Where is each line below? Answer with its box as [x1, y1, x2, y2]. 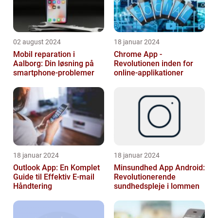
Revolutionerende [114, 172, 176, 182]
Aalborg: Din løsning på [13, 59, 94, 69]
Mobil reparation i [13, 50, 75, 59]
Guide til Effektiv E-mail [13, 172, 94, 182]
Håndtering [13, 182, 52, 191]
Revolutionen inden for [114, 59, 193, 69]
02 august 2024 [13, 38, 61, 46]
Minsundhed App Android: [114, 163, 205, 173]
